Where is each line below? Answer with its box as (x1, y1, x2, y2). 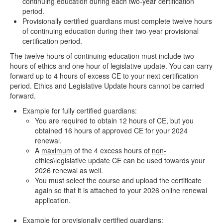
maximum (41, 145, 72, 155)
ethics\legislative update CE (35, 155, 121, 165)
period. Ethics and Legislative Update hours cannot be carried (10, 81, 204, 91)
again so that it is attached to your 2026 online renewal (35, 185, 207, 195)
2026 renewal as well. (35, 165, 103, 175)
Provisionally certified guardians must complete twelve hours (22, 16, 212, 26)
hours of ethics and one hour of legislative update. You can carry (10, 61, 213, 71)
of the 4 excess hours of (72, 145, 152, 155)
